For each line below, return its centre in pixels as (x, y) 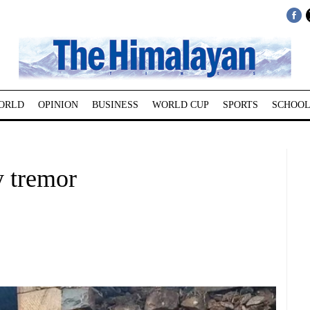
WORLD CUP (180, 105)
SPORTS (240, 105)
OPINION (58, 105)
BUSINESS (115, 105)
